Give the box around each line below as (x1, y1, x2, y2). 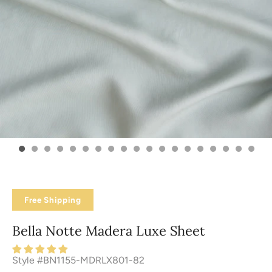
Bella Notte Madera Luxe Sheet (12, 222, 205, 239)
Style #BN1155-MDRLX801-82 (12, 254, 144, 266)
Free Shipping (24, 195, 81, 205)
